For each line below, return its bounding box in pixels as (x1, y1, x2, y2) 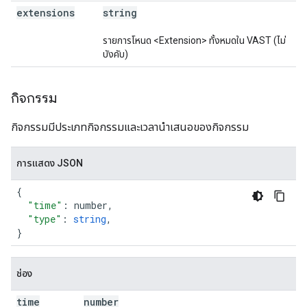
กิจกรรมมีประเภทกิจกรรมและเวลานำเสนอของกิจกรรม (11, 121, 249, 134)
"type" (27, 212, 62, 225)
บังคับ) (103, 49, 128, 60)
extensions (16, 6, 75, 19)
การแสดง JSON (16, 158, 83, 169)
